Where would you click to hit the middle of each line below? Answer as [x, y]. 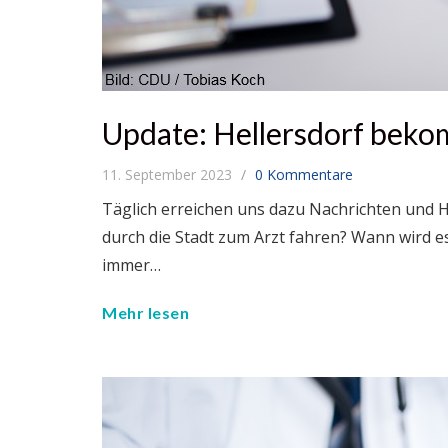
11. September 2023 [169, 175]
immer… [131, 265]
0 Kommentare [304, 175]
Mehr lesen [145, 313]
